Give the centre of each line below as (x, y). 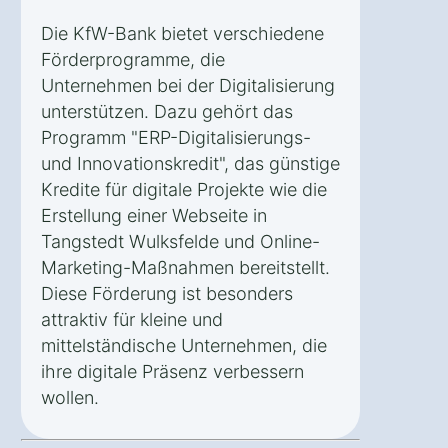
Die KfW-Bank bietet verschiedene (182, 33)
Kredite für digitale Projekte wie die (184, 189)
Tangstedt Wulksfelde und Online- (180, 241)
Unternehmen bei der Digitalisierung (188, 85)
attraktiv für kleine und (132, 319)
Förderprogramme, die (133, 59)
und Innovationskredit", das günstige (190, 163)
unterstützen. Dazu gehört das (167, 111)
